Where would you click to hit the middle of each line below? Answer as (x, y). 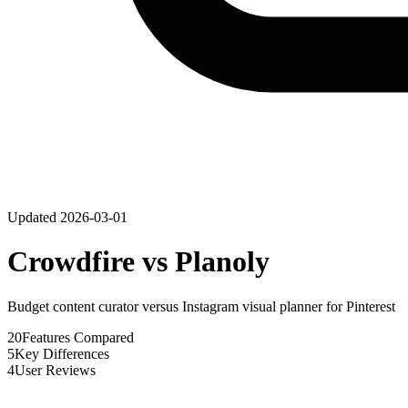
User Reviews (55, 370)
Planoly (222, 262)
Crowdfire (71, 262)
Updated (34, 217)
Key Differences (62, 353)
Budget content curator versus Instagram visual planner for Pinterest (201, 306)
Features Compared (78, 337)
